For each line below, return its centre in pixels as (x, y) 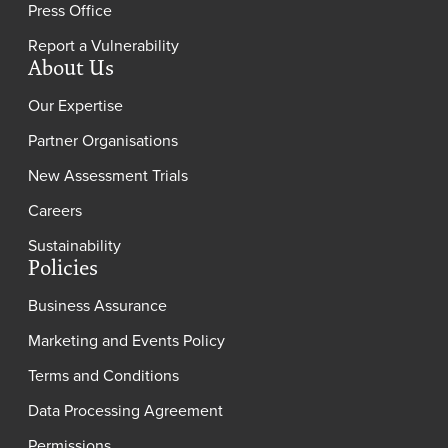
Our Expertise (76, 105)
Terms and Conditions (104, 375)
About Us (71, 68)
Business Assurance (98, 305)
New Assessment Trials (108, 175)
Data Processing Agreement (126, 410)
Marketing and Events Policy (127, 340)
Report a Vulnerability (104, 45)
